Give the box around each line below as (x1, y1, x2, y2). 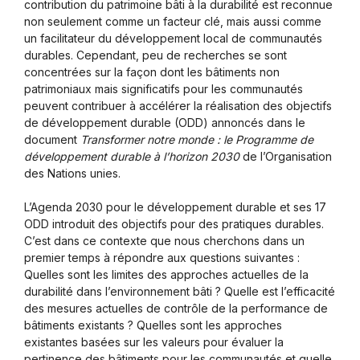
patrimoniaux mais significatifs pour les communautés (24, 81, 303, 96)
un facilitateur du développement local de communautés (24, 31, 322, 45)
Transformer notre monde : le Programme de (80, 132, 313, 146)
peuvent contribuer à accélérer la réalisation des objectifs (24, 98, 332, 112)
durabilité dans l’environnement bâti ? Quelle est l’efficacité (24, 284, 335, 298)
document (24, 132, 80, 146)
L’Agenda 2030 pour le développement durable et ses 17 (24, 199, 326, 214)
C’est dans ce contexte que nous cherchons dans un (24, 233, 305, 247)
